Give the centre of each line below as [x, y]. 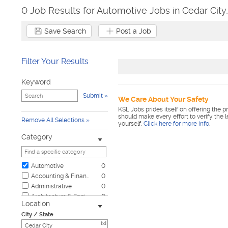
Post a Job [134, 31]
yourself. [131, 124]
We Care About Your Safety [163, 99]
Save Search [65, 31]
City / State [37, 215]
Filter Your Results [55, 61]
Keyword [36, 82]
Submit [93, 96]
